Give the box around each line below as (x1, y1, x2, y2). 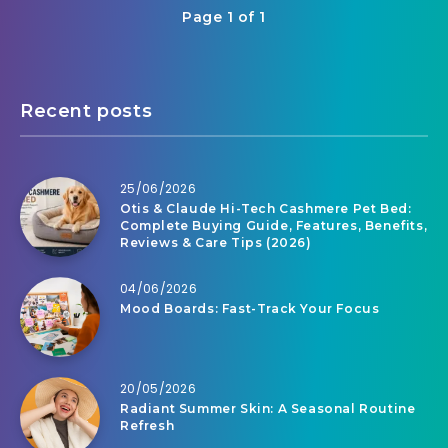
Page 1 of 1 (182, 8, 266, 27)
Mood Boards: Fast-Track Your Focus (120, 301, 380, 317)
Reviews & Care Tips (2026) (120, 235, 312, 251)
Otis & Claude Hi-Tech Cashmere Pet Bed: (120, 201, 412, 217)
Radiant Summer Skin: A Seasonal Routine (120, 401, 416, 417)
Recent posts (20, 100, 153, 123)
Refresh (120, 418, 175, 434)
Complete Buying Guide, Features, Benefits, (120, 218, 428, 234)
